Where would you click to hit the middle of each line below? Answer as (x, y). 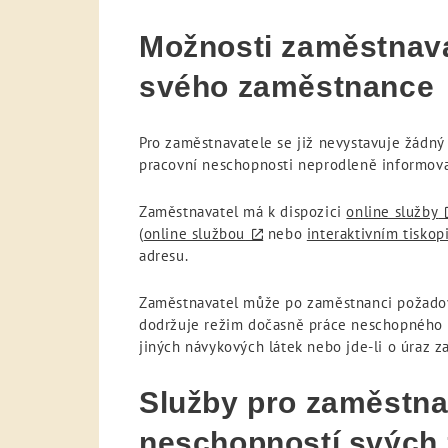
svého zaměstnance (287, 87)
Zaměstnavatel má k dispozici (243, 212)
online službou (194, 234)
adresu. (164, 256)
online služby (392, 212)
